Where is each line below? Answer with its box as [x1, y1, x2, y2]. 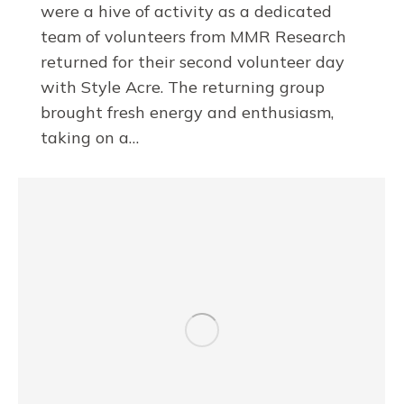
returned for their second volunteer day [41, 51, 344, 73]
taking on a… [41, 127, 139, 149]
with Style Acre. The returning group [41, 77, 325, 98]
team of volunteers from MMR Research [41, 26, 346, 48]
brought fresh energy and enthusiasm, [41, 102, 334, 124]
